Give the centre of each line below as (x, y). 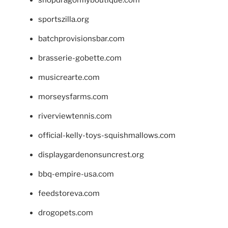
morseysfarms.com (73, 97)
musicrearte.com (69, 78)
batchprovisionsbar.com (81, 39)
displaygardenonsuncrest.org (91, 155)
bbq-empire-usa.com (76, 174)
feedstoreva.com (69, 194)
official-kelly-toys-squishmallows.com (107, 136)
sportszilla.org (64, 20)
